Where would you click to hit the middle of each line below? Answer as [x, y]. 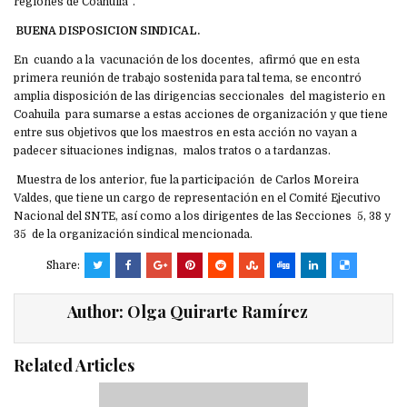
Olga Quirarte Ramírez [217, 311]
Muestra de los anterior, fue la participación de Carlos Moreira [186, 179]
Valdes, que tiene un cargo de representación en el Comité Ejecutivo [197, 198]
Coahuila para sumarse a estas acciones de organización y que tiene [201, 114]
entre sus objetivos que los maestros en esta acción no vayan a [185, 132]
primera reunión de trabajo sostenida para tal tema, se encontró [188, 78]
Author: [97, 311]
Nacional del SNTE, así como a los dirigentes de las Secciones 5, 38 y [202, 216]
